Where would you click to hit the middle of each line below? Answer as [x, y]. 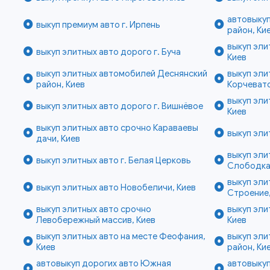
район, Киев [60, 85]
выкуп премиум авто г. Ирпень [98, 25]
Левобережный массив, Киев [96, 220]
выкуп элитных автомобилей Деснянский [121, 74]
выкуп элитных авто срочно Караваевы [117, 128]
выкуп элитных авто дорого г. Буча [108, 52]
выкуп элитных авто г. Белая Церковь [113, 161]
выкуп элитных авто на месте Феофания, [121, 237]
